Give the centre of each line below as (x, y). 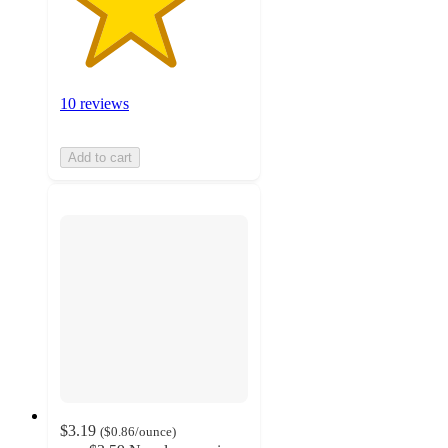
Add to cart (100, 157)
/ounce (153, 432)
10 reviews (94, 103)
